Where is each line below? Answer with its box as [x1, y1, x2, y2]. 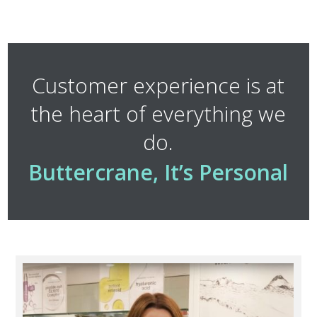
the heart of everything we [30, 98, 287, 128]
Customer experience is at [32, 70, 285, 100]
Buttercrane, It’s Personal [28, 157, 289, 187]
